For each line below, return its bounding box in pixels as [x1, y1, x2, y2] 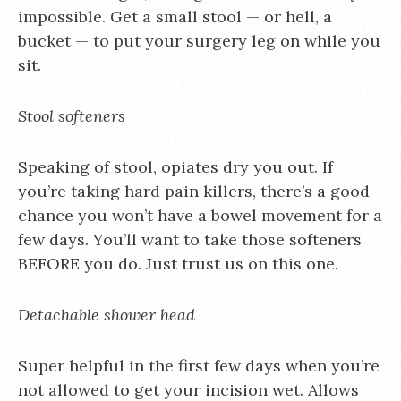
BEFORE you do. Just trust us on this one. [18, 253, 338, 274]
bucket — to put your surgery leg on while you [18, 30, 380, 51]
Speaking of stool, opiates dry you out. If [18, 157, 333, 177]
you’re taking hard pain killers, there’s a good [18, 181, 370, 201]
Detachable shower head [18, 304, 195, 325]
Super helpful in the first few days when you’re [18, 355, 380, 376]
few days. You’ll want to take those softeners [18, 229, 362, 250]
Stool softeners [18, 106, 125, 126]
